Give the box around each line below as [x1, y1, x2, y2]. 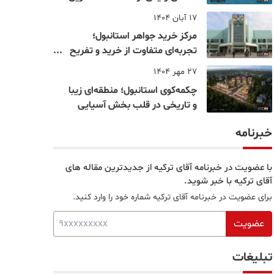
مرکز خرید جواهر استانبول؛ [92, 29, 197, 43]
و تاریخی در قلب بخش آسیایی [77, 98, 197, 113]
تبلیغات [232, 249, 272, 267]
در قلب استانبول [131, 59, 197, 73]
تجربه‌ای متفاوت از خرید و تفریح [69, 44, 197, 58]
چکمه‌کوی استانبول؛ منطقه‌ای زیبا [68, 84, 197, 98]
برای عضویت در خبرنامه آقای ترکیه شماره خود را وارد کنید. [73, 191, 272, 204]
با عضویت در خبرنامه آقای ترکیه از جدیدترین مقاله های [65, 161, 272, 175]
